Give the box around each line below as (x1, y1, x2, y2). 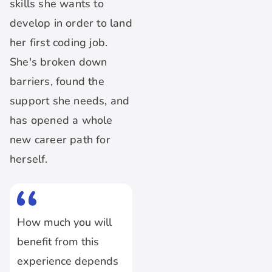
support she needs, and (10, 93, 130, 109)
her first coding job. (10, 35, 108, 50)
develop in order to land (10, 16, 132, 31)
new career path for (10, 132, 110, 148)
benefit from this (17, 234, 99, 250)
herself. (10, 152, 48, 167)
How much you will (17, 215, 112, 230)
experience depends (17, 254, 118, 269)
